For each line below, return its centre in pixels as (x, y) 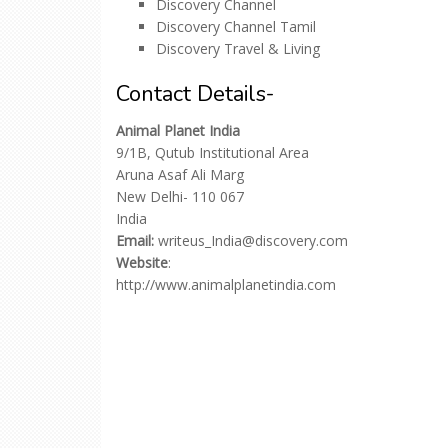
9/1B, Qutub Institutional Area (212, 152)
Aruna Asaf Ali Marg (180, 174)
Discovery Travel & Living (238, 48)
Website (142, 262)
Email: (135, 240)
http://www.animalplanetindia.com (226, 284)
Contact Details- (195, 94)
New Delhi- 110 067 (180, 196)
